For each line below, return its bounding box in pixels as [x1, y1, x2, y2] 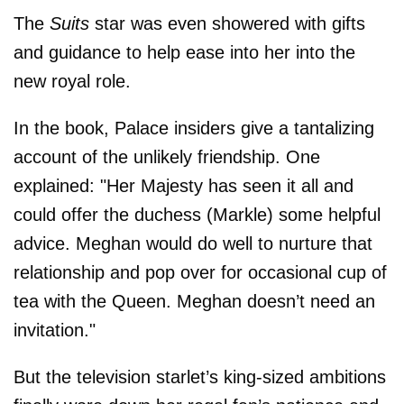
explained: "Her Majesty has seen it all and [14, 175, 353, 196]
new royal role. [14, 70, 131, 91]
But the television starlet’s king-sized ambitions [14, 366, 386, 387]
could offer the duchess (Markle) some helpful [14, 204, 381, 225]
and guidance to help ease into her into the [14, 41, 355, 62]
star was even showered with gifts [89, 13, 365, 33]
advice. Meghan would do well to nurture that [14, 233, 372, 253]
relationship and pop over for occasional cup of [14, 262, 387, 282]
